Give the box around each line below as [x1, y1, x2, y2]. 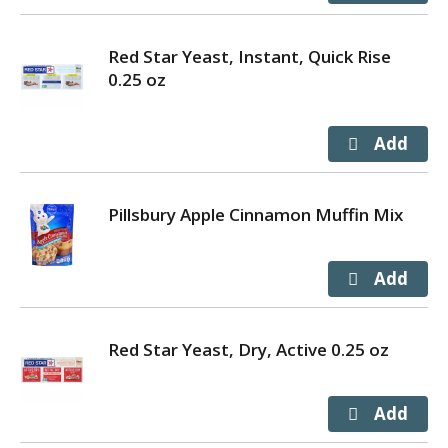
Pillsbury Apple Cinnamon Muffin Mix [108, 203, 403, 226]
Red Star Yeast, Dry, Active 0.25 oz [108, 338, 389, 361]
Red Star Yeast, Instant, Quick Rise [108, 45, 391, 68]
